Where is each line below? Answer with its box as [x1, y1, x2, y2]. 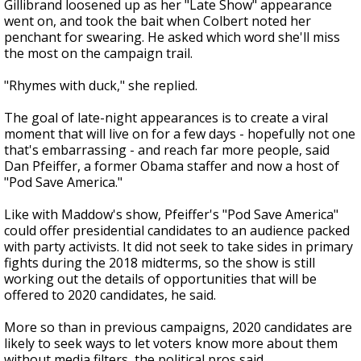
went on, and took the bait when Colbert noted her [4, 12, 311, 30]
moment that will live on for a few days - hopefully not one [4, 125, 355, 143]
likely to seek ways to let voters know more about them [4, 334, 338, 352]
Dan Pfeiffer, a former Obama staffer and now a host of [4, 157, 339, 175]
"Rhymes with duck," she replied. [4, 77, 197, 94]
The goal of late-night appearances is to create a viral [4, 109, 328, 127]
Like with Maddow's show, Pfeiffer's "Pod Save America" [4, 205, 338, 223]
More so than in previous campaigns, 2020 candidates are [4, 318, 352, 336]
